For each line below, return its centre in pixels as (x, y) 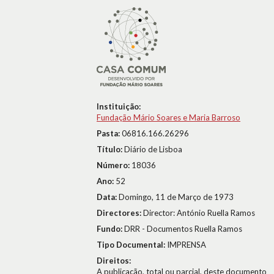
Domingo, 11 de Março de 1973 (176, 197)
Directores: (120, 213)
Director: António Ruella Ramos (199, 213)
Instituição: (119, 106)
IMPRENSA (187, 245)
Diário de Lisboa (153, 149)
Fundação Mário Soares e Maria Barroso (168, 117)
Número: (114, 165)
